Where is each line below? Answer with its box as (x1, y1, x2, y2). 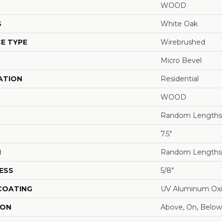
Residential (161, 74, 199, 83)
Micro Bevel (161, 55, 202, 65)
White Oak (161, 19, 198, 28)
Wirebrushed (161, 37, 205, 47)
